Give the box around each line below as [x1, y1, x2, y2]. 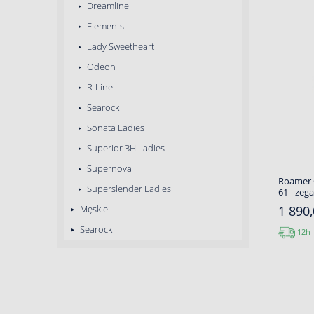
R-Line [85, 81, 113, 93]
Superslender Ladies [85, 182, 171, 195]
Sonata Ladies [85, 121, 144, 134]
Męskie [78, 203, 108, 215]
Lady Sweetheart [85, 40, 154, 53]
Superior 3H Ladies [85, 142, 165, 154]
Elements [85, 20, 124, 32]
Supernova [85, 162, 132, 175]
